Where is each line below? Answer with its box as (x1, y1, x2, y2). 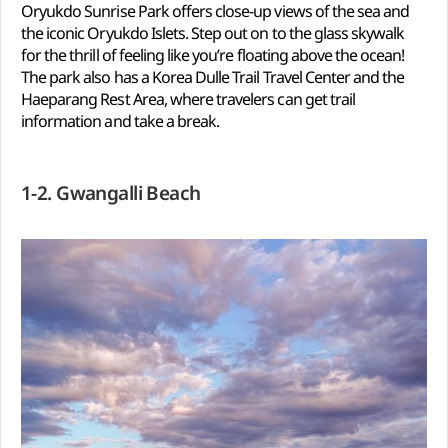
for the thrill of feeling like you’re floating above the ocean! (21, 44, 405, 67)
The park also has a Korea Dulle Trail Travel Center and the (21, 66, 405, 89)
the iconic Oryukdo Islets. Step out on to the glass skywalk (21, 22, 405, 45)
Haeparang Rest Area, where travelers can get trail (21, 88, 355, 111)
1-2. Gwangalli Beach (21, 180, 201, 207)
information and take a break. (21, 110, 220, 133)
